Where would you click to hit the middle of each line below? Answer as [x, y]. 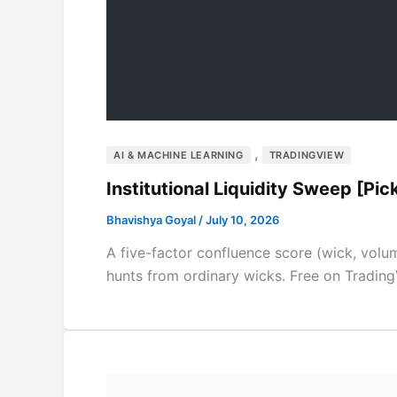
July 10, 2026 [242, 219]
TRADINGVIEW [307, 155]
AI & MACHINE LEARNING [179, 155]
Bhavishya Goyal [152, 219]
